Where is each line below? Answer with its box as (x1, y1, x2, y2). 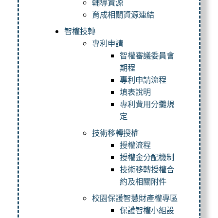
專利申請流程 (119, 74, 166, 85)
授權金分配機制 (119, 151, 174, 163)
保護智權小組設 (119, 204, 174, 216)
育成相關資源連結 (91, 9, 154, 20)
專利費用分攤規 (119, 98, 174, 109)
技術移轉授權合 (119, 163, 174, 175)
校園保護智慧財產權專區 (91, 192, 178, 203)
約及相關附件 (119, 176, 166, 187)
